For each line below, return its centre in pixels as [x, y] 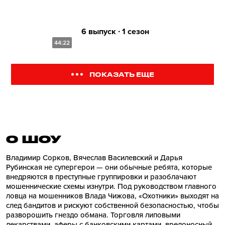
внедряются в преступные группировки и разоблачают [101, 177]
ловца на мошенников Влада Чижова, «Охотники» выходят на [113, 196]
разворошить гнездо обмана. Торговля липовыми [93, 215]
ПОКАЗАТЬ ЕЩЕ [122, 74]
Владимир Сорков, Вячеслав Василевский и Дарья [94, 158]
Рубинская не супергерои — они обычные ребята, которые [109, 167]
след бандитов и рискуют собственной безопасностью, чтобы [113, 205]
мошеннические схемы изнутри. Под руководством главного [111, 186]
